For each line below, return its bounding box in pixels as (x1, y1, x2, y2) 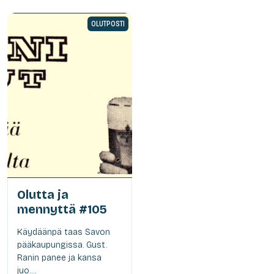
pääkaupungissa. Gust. (17, 239, 107, 250)
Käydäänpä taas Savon (17, 226, 110, 237)
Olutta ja (17, 187, 68, 202)
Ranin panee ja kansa (17, 252, 102, 263)
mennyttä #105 (17, 201, 107, 217)
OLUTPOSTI (91, 19, 125, 28)
